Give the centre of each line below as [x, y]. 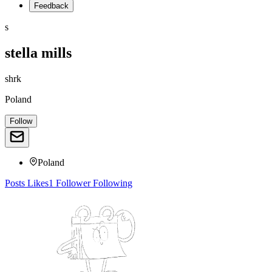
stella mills [38, 53]
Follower [72, 183]
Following [111, 183]
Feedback [51, 6]
